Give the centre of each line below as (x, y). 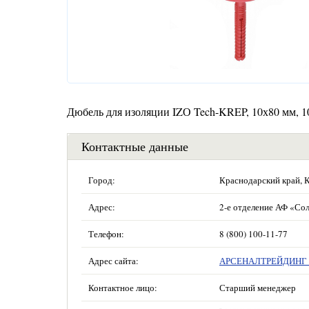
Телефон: (106, 234)
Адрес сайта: (113, 261)
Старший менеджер (258, 288)
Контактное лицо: (123, 288)
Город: (102, 180)
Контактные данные (135, 146)
